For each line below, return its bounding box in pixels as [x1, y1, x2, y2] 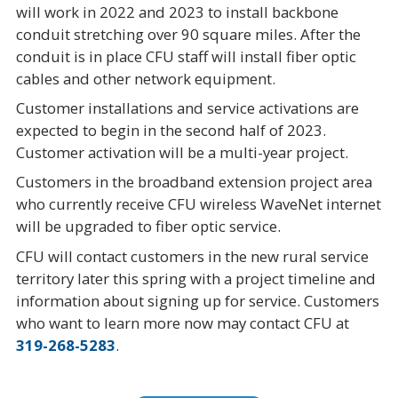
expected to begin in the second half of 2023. [15, 120, 326, 141]
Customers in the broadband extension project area [15, 171, 372, 193]
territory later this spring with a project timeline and [15, 267, 376, 289]
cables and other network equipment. [15, 68, 279, 89]
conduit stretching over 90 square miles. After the [15, 23, 361, 44]
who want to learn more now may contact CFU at [15, 312, 349, 333]
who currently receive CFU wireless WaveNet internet [15, 194, 381, 215]
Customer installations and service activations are [15, 98, 359, 119]
